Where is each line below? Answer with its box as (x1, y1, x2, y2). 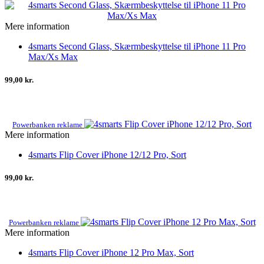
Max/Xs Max (28, 51, 78, 62)
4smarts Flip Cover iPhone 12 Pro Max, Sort (28, 247, 194, 258)
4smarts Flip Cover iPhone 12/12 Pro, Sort (28, 149, 186, 160)
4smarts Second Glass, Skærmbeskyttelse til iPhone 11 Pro (28, 41, 246, 51)
